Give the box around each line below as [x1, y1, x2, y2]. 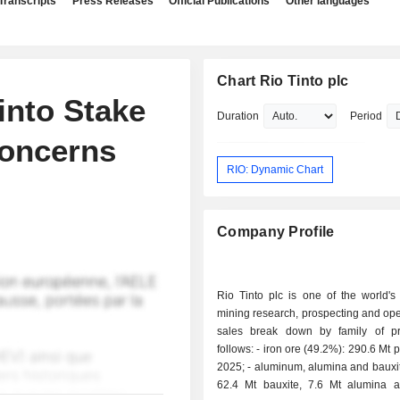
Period [350, 110, 383, 122]
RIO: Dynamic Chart [227, 162, 324, 176]
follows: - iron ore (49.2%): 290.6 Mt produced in [217, 343, 257, 356]
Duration [217, 110, 260, 122]
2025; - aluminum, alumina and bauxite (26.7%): [217, 361, 248, 374]
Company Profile [217, 224, 335, 240]
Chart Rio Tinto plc [217, 73, 349, 88]
